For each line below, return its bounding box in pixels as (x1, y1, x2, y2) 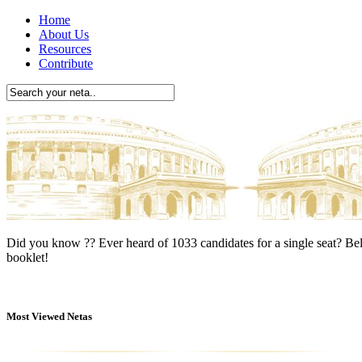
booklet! (6, 250, 48, 264)
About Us (39, 27, 89, 41)
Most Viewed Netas (6, 310, 92, 323)
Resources (39, 42, 91, 56)
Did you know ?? (6, 236, 95, 250)
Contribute (39, 57, 93, 70)
